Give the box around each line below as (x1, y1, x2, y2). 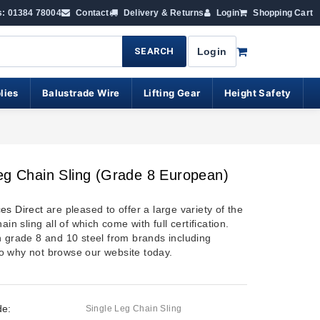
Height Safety (224, 87, 291, 99)
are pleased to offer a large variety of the (43, 204, 244, 215)
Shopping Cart (251, 8, 313, 18)
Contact (73, 8, 109, 18)
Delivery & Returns (121, 8, 204, 18)
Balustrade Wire (41, 87, 120, 99)
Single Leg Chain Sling (85, 304, 182, 314)
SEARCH (134, 46, 174, 56)
